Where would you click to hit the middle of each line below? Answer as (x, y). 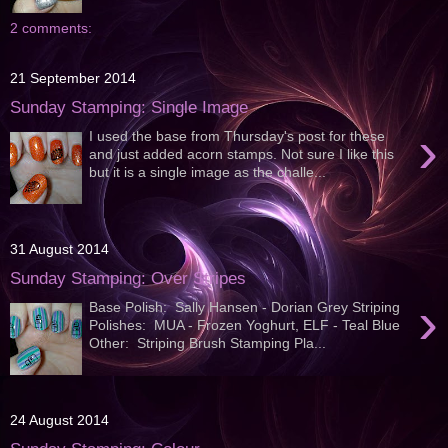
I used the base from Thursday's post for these (237, 135)
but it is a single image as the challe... (208, 171)
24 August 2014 (59, 420)
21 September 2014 (73, 78)
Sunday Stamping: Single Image (129, 107)
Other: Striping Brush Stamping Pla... (208, 342)
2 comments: (51, 28)
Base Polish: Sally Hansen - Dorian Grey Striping (245, 306)
